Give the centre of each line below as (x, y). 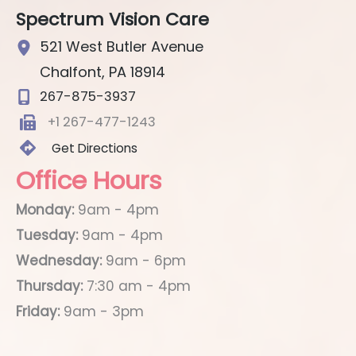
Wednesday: (59, 261)
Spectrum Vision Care (112, 19)
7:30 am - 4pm (137, 286)
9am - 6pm (144, 261)
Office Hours (89, 180)
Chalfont (71, 72)
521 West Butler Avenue (122, 46)
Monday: (45, 210)
